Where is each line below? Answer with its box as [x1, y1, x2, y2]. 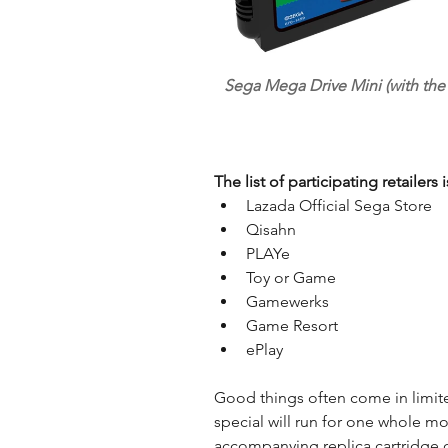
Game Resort [246, 316, 346, 335]
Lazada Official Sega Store [246, 196, 440, 215]
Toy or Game [246, 268, 344, 287]
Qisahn [246, 220, 304, 239]
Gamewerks [246, 292, 337, 311]
